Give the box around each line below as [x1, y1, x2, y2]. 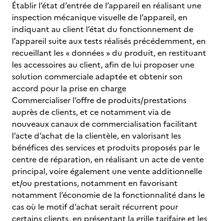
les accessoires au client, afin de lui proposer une [12, 59, 194, 71]
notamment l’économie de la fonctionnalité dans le [12, 189, 205, 201]
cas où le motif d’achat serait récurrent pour [12, 201, 178, 213]
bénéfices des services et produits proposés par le [12, 142, 200, 153]
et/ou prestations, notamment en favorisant [12, 177, 178, 189]
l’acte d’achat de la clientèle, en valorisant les [12, 130, 181, 142]
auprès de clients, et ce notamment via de [12, 106, 171, 118]
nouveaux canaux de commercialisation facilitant [12, 118, 197, 130]
